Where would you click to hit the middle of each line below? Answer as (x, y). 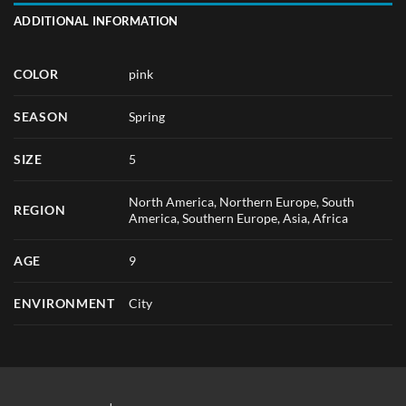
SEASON (41, 116)
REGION (40, 209)
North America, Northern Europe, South (242, 201)
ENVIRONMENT (64, 303)
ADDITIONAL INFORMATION (96, 20)
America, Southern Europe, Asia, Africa (239, 217)
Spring (147, 116)
